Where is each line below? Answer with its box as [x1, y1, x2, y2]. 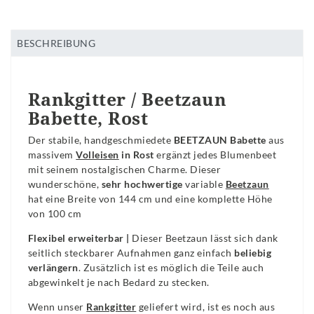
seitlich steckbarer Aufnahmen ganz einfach [27, 246, 235, 259]
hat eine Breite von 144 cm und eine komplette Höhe [27, 192, 273, 205]
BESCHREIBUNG [17, 36, 96, 49]
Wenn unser [27, 300, 87, 313]
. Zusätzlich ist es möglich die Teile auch [78, 261, 264, 273]
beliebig [234, 246, 272, 259]
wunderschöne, [27, 177, 100, 190]
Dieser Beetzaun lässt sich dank [132, 231, 278, 244]
